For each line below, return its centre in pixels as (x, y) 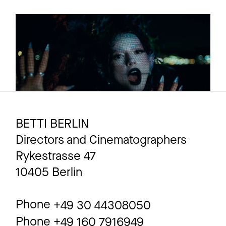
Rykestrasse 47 (56, 156)
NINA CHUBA (64, 29)
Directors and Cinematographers (101, 140)
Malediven (64, 43)
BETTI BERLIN (52, 124)
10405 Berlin (49, 172)
